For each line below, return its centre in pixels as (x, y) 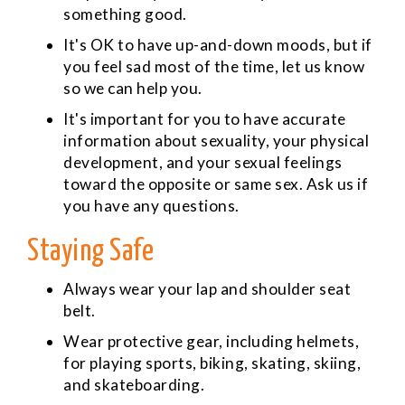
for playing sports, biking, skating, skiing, (212, 363)
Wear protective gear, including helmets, (211, 341)
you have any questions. (151, 205)
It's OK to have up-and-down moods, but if (218, 44)
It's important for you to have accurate (205, 118)
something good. (125, 14)
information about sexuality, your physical (216, 140)
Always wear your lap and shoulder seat (207, 288)
